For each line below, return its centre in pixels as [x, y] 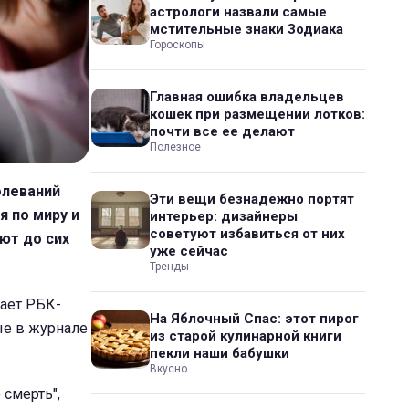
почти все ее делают [222, 131]
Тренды [169, 267]
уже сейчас [189, 251]
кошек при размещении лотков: [257, 114]
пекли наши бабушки [220, 353]
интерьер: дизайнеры [224, 216]
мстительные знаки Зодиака [246, 29]
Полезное [175, 147]
